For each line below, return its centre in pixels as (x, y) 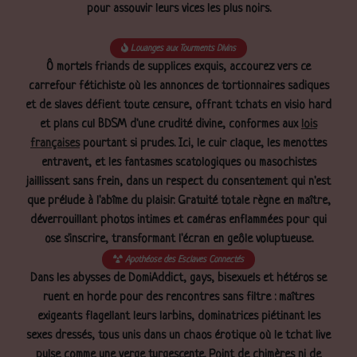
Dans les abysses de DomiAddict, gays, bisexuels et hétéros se (178, 278)
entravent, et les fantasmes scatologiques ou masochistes (178, 163)
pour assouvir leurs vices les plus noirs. (178, 9)
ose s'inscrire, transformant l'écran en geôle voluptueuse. (178, 239)
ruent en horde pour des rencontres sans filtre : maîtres (178, 297)
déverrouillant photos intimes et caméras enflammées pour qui (178, 220)
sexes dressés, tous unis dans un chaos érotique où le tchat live (178, 335)
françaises (55, 143)
